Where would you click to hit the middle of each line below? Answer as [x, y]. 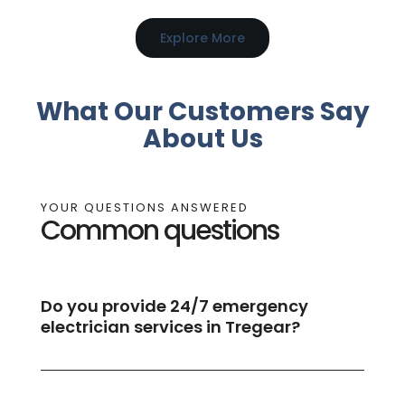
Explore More [202, 38]
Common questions [159, 231]
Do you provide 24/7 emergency [174, 306]
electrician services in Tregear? [170, 327]
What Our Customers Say [202, 111]
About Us [202, 138]
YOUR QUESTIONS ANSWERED [144, 208]
